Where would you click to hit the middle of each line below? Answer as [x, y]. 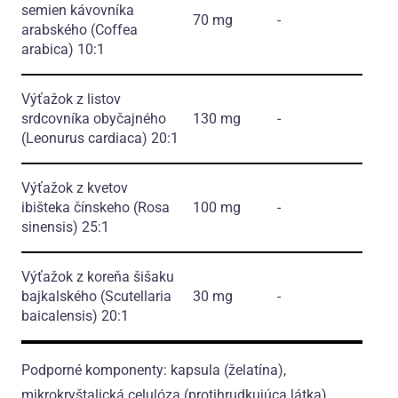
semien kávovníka [78, 11]
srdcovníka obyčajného [94, 119]
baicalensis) [60, 316]
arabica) [48, 50]
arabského [56, 30]
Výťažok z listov [71, 99]
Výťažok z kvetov [75, 188]
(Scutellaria [136, 297]
